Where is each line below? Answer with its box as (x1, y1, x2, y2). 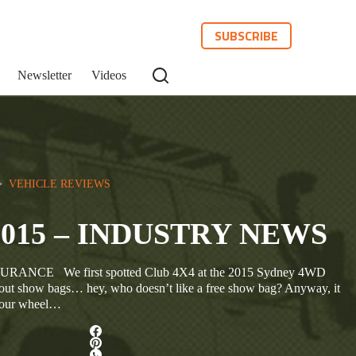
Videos (91, 68, 126, 82)
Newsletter (17, 68, 72, 82)
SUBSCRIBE (215, 26, 279, 45)
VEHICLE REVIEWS (9, 177, 110, 190)
